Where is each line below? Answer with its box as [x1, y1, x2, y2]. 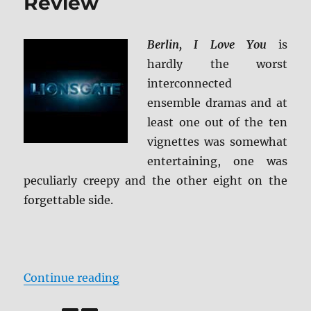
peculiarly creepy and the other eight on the [24, 174, 287, 188]
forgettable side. [24, 193, 114, 208]
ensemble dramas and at [147, 96, 287, 110]
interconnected [147, 76, 233, 91]
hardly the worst [147, 57, 287, 72]
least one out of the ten [147, 115, 287, 130]
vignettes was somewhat [147, 135, 287, 149]
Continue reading [24, 271, 120, 285]
